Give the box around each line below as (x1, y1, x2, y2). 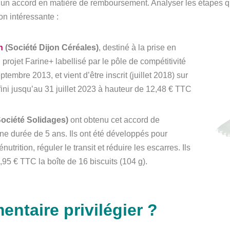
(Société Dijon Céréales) (3, 43, 99, 52)
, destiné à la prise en (99, 43, 176, 52)
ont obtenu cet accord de (68, 116, 160, 125)
